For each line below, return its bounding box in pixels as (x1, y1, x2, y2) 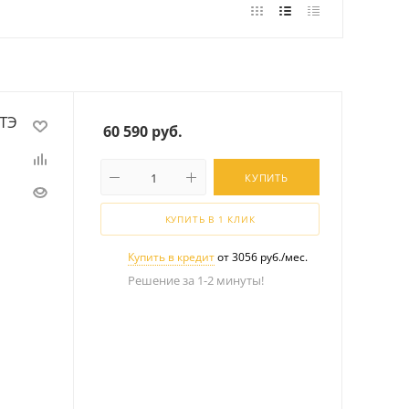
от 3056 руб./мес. (215, 249, 308, 265)
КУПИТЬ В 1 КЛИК (164, 213, 256, 225)
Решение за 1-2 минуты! (128, 272, 264, 288)
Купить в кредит (128, 249, 215, 265)
